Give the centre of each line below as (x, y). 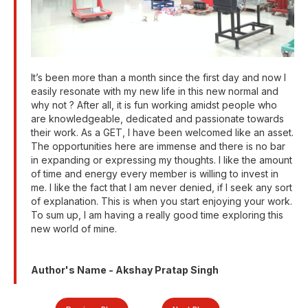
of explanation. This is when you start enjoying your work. (162, 201)
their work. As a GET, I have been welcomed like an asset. (162, 132)
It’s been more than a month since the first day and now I (158, 77)
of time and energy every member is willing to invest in (155, 173)
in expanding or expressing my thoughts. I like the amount (162, 159)
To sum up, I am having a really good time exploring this (157, 214)
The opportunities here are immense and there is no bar (158, 146)
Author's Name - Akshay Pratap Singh (125, 269)
